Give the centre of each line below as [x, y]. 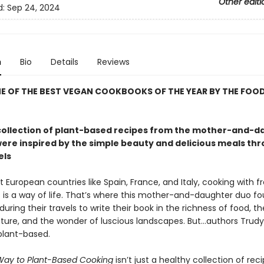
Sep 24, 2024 [33, 8]
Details [64, 62]
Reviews [113, 62]
